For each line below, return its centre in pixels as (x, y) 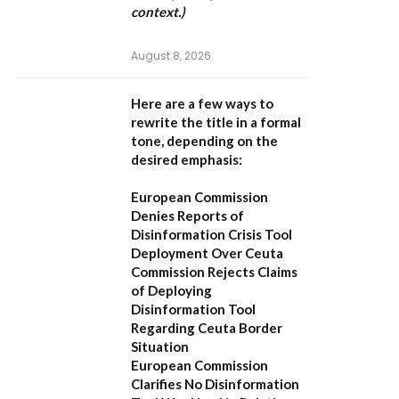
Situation (160, 346)
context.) (158, 12)
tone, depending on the (204, 141)
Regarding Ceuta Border (207, 328)
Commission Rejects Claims (214, 272)
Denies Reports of (187, 216)
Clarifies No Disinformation (215, 384)
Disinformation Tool (193, 309)
